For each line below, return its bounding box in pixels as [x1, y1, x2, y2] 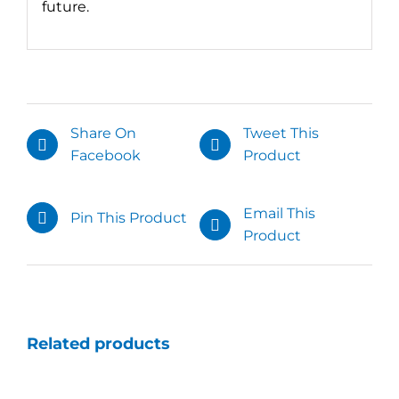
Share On [70, 125, 136, 142]
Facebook [70, 147, 141, 165]
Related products [27, 334, 170, 354]
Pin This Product [70, 209, 187, 227]
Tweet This [243, 125, 319, 142]
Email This [243, 205, 315, 223]
